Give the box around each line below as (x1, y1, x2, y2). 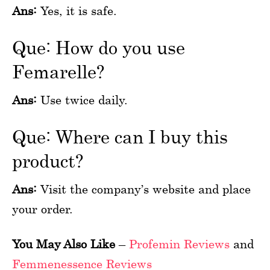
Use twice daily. (37, 92, 128, 107)
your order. (12, 201, 73, 216)
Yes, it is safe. (37, 3, 117, 17)
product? (12, 149, 83, 171)
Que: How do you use (12, 36, 185, 58)
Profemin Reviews (129, 236, 230, 251)
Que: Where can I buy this (12, 125, 228, 147)
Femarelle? (12, 60, 104, 82)
